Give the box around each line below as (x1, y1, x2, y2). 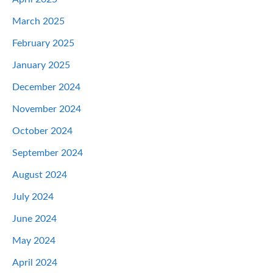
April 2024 (12, 257, 57, 268)
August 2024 (12, 169, 67, 180)
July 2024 (12, 191, 54, 202)
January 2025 (12, 60, 70, 70)
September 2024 (12, 147, 83, 158)
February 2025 (12, 38, 74, 48)
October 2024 (12, 126, 73, 136)
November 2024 (12, 104, 81, 114)
